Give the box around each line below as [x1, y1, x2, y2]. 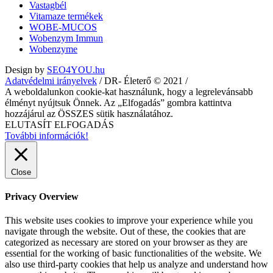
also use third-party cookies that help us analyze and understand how [5, 259, 268, 270]
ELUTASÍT [5, 119, 52, 130]
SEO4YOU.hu [47, 64, 105, 75]
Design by [5, 64, 47, 75]
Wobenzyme [29, 43, 77, 54]
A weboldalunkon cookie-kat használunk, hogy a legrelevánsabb [5, 86, 253, 97]
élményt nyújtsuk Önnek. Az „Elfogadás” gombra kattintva [5, 97, 232, 108]
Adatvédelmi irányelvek [5, 75, 97, 86]
